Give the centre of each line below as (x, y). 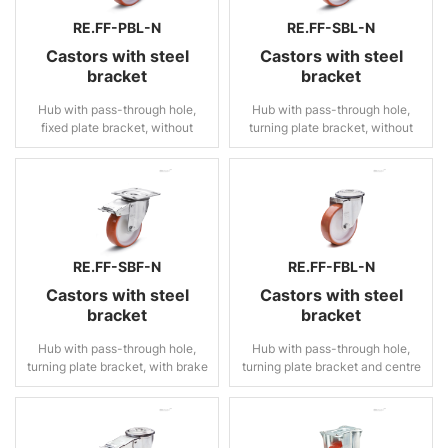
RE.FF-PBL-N (117, 27)
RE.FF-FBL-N (331, 266)
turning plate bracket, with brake (117, 366)
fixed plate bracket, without (117, 127)
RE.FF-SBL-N (331, 27)
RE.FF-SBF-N (117, 266)
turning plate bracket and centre (331, 366)
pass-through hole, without (331, 384)
